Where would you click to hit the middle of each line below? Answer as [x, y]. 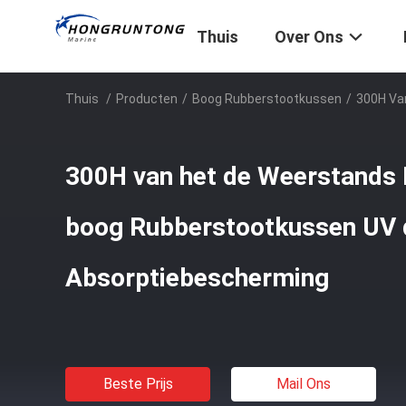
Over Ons [309, 37]
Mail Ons [304, 384]
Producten [147, 99]
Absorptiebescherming [197, 278]
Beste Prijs [138, 384]
